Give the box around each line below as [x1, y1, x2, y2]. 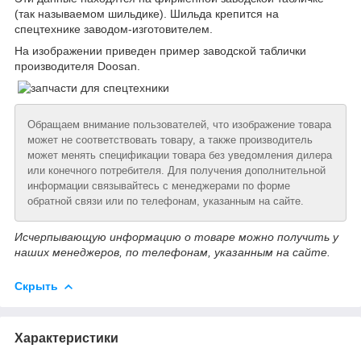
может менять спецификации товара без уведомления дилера [27, 148, 332, 161]
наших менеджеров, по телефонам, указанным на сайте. [15, 245, 330, 259]
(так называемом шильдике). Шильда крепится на [15, 6, 279, 20]
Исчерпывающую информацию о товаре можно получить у [15, 230, 338, 243]
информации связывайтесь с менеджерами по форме [27, 179, 290, 192]
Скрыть [15, 279, 58, 293]
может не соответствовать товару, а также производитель [27, 133, 313, 146]
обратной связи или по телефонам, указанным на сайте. [27, 194, 304, 207]
